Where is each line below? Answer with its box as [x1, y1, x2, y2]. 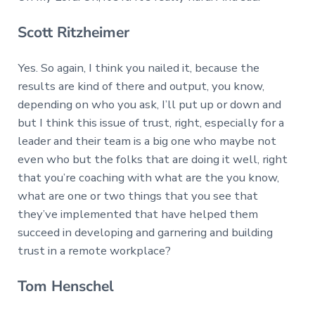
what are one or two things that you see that [17, 188, 258, 205]
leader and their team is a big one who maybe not [17, 133, 276, 150]
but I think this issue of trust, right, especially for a [17, 115, 284, 131]
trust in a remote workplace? [17, 243, 171, 259]
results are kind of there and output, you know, [17, 78, 264, 95]
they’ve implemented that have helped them [17, 206, 258, 223]
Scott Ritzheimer [17, 22, 129, 43]
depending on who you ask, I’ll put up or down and [17, 96, 281, 113]
